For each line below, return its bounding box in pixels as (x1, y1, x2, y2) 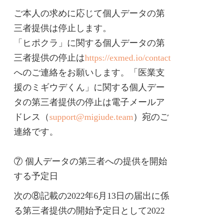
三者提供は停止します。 (14, 23, 111, 33)
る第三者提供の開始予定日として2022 (14, 206, 165, 216)
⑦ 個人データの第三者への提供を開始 (14, 156, 167, 166)
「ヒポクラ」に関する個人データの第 (14, 38, 165, 48)
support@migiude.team (49, 112, 133, 122)
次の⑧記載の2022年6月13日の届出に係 (14, 191, 169, 201)
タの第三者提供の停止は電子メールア (14, 97, 165, 107)
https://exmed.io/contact (85, 53, 171, 63)
